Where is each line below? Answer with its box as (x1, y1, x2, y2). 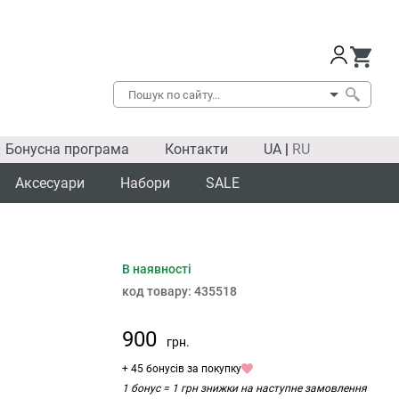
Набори (120, 175, 170, 191)
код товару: (122, 284, 194, 298)
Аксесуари (15, 175, 85, 191)
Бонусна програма (5, 141, 129, 158)
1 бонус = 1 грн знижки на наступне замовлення (122, 382, 367, 395)
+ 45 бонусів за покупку (122, 362, 241, 375)
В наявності (122, 262, 191, 276)
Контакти (165, 141, 228, 158)
